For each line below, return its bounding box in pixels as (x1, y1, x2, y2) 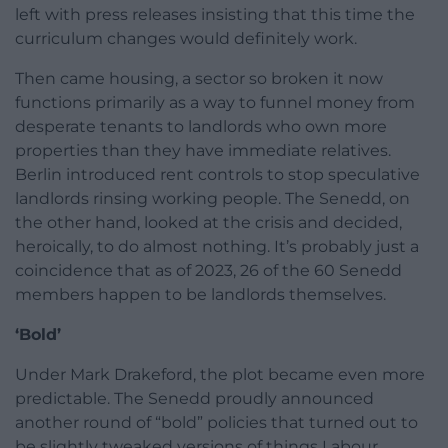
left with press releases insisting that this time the (15, 5, 415, 25)
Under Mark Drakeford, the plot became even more (15, 365, 425, 385)
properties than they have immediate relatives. (15, 141, 391, 161)
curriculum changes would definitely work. (15, 29, 357, 49)
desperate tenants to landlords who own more (15, 117, 387, 137)
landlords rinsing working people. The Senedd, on (15, 189, 410, 209)
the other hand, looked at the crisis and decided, (15, 213, 402, 233)
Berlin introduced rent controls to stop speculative (15, 165, 420, 185)
